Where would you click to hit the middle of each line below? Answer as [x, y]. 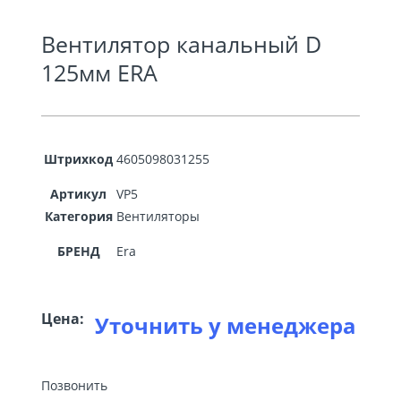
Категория [78, 216]
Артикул [78, 194]
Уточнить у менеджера [226, 325]
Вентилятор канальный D [181, 44]
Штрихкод [78, 159]
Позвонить [74, 385]
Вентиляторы [158, 216]
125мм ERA [99, 73]
